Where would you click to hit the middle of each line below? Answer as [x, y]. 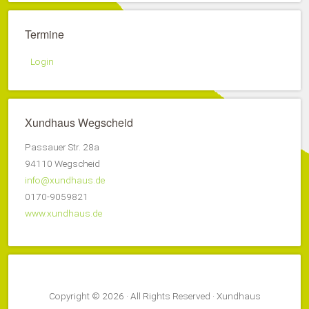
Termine [44, 34]
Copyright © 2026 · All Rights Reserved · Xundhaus [154, 296]
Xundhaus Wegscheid [79, 122]
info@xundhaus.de [65, 180]
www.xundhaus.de [63, 213]
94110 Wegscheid [62, 163]
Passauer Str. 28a [62, 147]
